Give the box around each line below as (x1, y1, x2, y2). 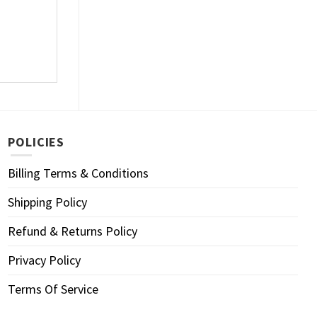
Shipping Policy (8, 194, 87, 211)
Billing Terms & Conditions (8, 165, 149, 182)
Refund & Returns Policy (8, 223, 137, 240)
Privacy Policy (8, 252, 81, 269)
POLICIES (8, 133, 65, 150)
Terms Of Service (8, 281, 98, 298)
